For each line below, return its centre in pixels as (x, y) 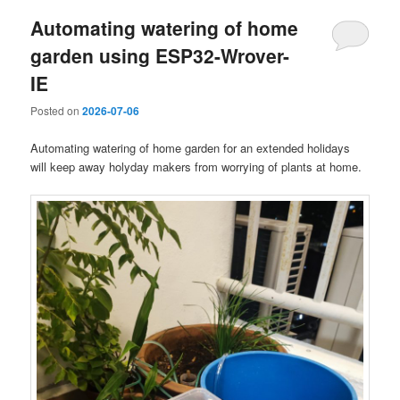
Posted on (57, 111)
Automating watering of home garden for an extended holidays (191, 147)
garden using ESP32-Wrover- (160, 56)
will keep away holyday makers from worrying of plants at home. (196, 166)
